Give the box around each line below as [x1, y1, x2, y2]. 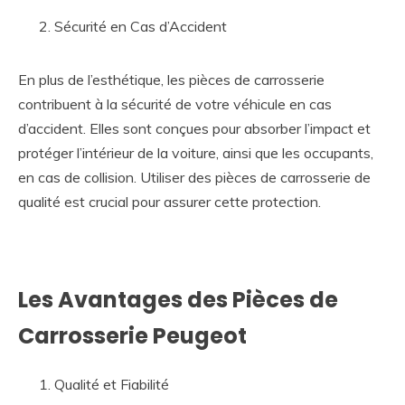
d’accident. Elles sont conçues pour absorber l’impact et [18, 119, 371, 138]
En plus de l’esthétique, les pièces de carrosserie [18, 71, 325, 89]
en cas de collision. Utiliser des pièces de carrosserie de [18, 168, 371, 187]
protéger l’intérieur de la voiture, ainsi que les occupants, [18, 144, 373, 163]
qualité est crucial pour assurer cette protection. [18, 193, 321, 212]
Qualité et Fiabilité [54, 375, 169, 394]
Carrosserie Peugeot [18, 321, 247, 352]
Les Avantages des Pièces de [18, 285, 338, 316]
